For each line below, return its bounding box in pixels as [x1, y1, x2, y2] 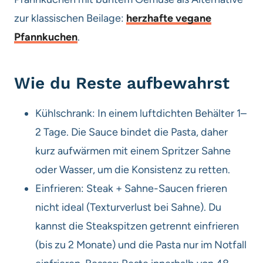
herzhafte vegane [126, 11, 211, 25]
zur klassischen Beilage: [14, 11, 126, 25]
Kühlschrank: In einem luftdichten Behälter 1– [35, 106, 247, 120]
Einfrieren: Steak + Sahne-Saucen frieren [35, 181, 227, 195]
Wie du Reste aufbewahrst [14, 73, 230, 93]
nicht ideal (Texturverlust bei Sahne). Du [35, 200, 221, 214]
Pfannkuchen [14, 30, 77, 43]
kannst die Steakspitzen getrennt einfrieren [35, 219, 239, 232]
